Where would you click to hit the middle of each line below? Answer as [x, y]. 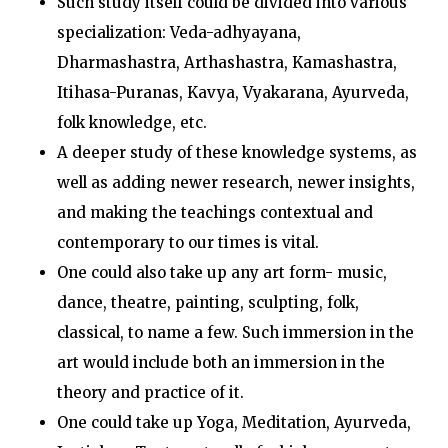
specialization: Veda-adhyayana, [178, 32]
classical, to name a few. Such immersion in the [235, 332]
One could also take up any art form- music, [221, 272]
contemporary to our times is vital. [187, 242]
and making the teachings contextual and [214, 212]
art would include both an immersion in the [220, 362]
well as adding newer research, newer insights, [235, 182]
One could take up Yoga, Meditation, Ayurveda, [233, 422]
